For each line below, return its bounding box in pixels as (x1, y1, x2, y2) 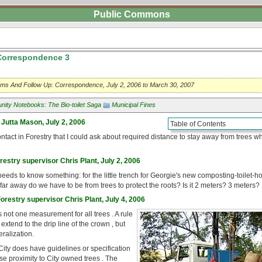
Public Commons (94, 9, 170, 19)
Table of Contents (170, 120, 226, 127)
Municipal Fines (112, 101, 156, 108)
